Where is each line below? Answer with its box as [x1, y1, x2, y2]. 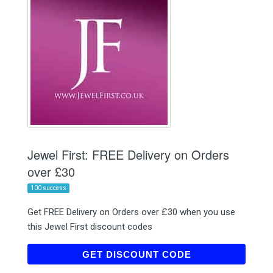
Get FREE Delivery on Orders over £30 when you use [27, 206, 235, 218]
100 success [30, 184, 66, 191]
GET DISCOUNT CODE [82, 249, 191, 260]
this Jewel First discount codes [27, 221, 152, 232]
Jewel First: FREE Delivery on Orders [27, 145, 229, 163]
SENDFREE [190, 248, 236, 260]
